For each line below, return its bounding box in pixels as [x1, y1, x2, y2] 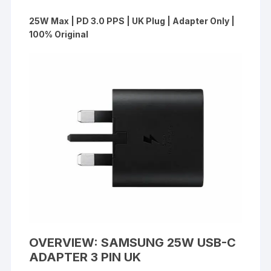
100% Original [29, 29, 89, 40]
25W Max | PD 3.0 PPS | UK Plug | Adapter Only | [29, 16, 235, 27]
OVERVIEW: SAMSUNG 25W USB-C [29, 235, 237, 250]
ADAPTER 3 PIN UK [29, 250, 142, 265]
